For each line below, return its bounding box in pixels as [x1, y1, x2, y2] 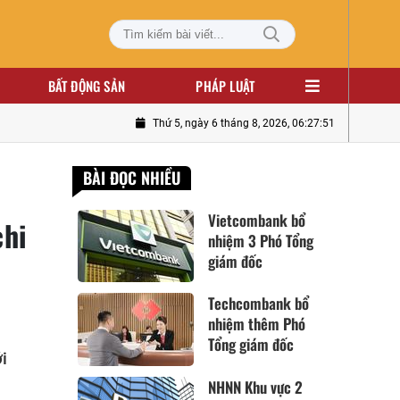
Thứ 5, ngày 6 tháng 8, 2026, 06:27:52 [153, 117, 335, 129]
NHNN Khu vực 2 [208, 375, 304, 398]
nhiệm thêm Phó [208, 312, 306, 336]
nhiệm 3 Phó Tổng [208, 229, 314, 252]
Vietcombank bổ [208, 209, 306, 231]
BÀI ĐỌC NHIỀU [83, 166, 181, 189]
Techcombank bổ [208, 292, 310, 315]
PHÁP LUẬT [196, 76, 255, 96]
